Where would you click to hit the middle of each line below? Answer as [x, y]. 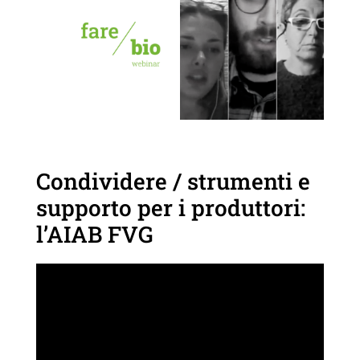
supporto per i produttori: [170, 207]
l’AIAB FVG [94, 234]
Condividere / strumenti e [173, 181]
